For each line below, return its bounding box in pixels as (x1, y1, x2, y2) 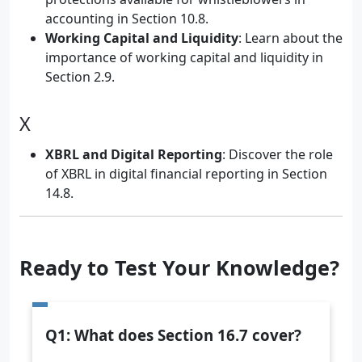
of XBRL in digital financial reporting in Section (45, 165, 327, 183)
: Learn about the (238, 29, 343, 47)
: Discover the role (222, 145, 333, 163)
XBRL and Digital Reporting (45, 145, 222, 163)
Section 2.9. (45, 68, 115, 86)
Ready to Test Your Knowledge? (19, 254, 339, 281)
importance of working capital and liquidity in (45, 48, 323, 66)
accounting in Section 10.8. (45, 10, 208, 27)
